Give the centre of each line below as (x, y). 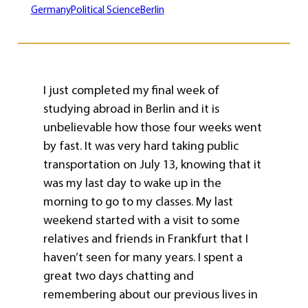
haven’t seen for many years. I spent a (143, 257)
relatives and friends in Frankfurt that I (145, 239)
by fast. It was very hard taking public (141, 146)
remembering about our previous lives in (150, 295)
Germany (51, 10)
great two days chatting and (118, 276)
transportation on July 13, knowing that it (152, 165)
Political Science (105, 10)
